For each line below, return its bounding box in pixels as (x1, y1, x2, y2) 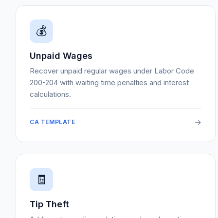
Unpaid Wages (30, 51, 92, 61)
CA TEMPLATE (30, 118, 75, 126)
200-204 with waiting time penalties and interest (30, 78, 189, 87)
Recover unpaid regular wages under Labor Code (30, 66, 194, 75)
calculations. (30, 90, 71, 99)
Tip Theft (30, 199, 69, 209)
